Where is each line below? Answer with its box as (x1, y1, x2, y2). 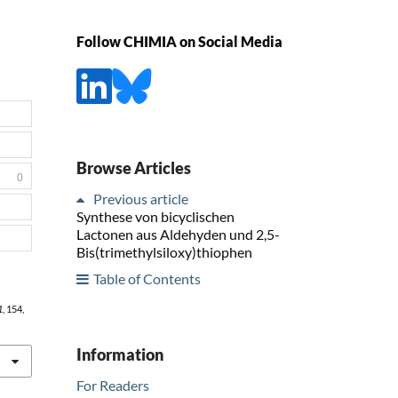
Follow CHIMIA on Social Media (76, 33, 283, 51)
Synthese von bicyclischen (76, 207, 235, 225)
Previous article (93, 189, 188, 207)
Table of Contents (93, 269, 201, 287)
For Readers (76, 376, 149, 394)
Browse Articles (76, 157, 191, 178)
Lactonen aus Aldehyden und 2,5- (76, 225, 280, 243)
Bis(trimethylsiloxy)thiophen (76, 243, 252, 260)
